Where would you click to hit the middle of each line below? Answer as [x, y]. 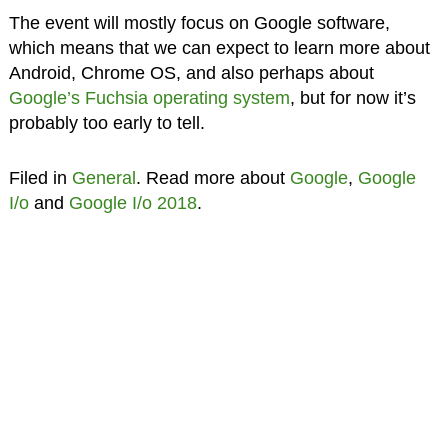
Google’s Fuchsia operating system [149, 98]
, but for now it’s [352, 98]
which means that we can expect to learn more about [219, 48]
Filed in [40, 178]
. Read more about [212, 178]
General [103, 178]
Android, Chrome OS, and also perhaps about [191, 73]
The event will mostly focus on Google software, [199, 23]
